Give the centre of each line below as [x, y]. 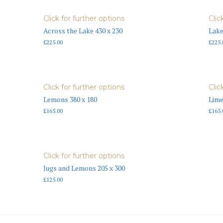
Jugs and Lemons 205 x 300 [84, 168]
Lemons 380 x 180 [70, 100]
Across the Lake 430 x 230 [83, 31]
